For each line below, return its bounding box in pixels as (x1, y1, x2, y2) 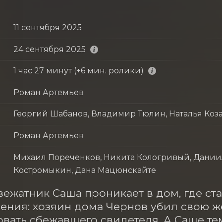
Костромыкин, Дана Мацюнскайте (13, 165, 156, 175)
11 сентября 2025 (13, 22, 82, 32)
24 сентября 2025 (13, 44, 86, 54)
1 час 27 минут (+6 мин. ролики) (13, 66, 144, 76)
